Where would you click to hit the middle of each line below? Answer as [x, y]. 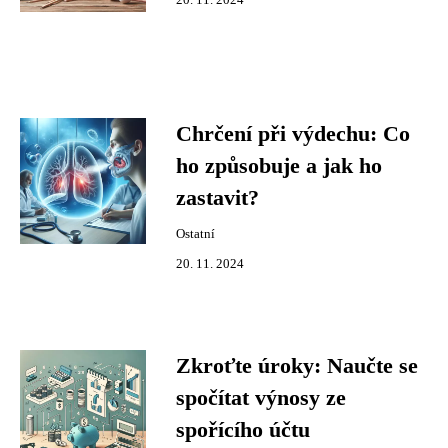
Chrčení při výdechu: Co [293, 134]
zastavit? [217, 198]
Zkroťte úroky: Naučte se [297, 366]
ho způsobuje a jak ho [279, 166]
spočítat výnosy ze [261, 398]
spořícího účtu [243, 430]
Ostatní [195, 234]
